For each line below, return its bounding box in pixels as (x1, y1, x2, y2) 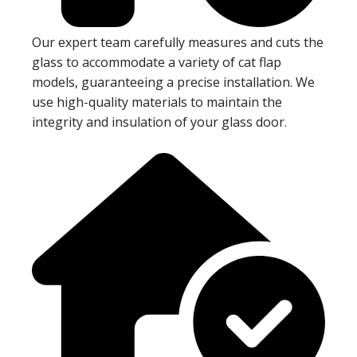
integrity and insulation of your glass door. (32, 113, 287, 131)
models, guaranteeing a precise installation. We (32, 73, 315, 92)
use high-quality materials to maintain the (32, 93, 282, 112)
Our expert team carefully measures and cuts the (32, 33, 324, 52)
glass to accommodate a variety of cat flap (32, 53, 281, 72)
